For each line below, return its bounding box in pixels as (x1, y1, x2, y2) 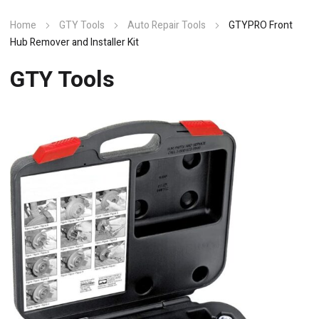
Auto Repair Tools (127, 18, 206, 33)
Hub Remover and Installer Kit (10, 35, 139, 50)
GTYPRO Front (229, 18, 293, 33)
